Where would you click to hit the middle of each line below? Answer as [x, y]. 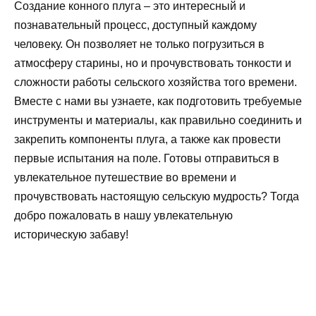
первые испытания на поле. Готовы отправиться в [147, 159]
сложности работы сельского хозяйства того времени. [156, 83]
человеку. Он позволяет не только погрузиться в [139, 44]
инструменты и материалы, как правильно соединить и [158, 121]
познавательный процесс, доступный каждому [135, 25]
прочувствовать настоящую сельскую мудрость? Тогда [157, 197]
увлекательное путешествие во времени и [125, 178]
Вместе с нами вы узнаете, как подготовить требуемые [158, 102]
